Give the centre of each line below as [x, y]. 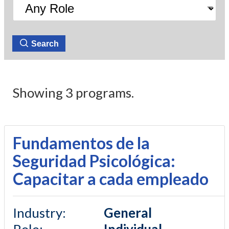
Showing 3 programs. [73, 93]
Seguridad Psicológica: [94, 161]
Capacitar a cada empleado [111, 179]
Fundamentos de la [81, 143]
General [128, 213]
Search [45, 43]
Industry [38, 213]
